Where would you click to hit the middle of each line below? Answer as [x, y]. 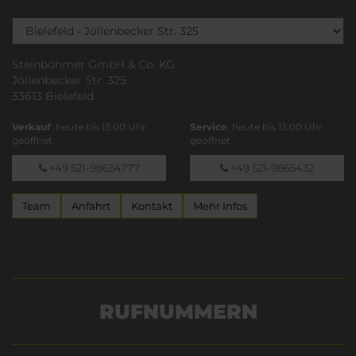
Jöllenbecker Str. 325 [69, 80]
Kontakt [152, 205]
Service [209, 126]
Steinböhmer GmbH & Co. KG [93, 64]
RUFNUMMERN [178, 311]
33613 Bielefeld [53, 96]
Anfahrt [91, 205]
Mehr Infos [220, 205]
